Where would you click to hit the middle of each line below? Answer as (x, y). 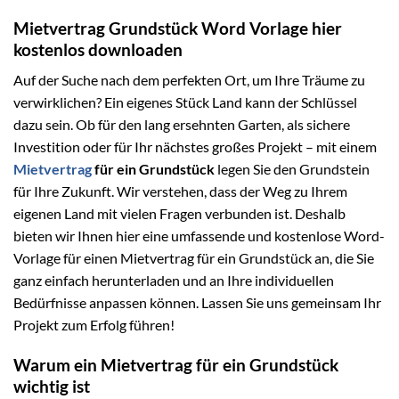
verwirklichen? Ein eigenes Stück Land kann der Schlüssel (185, 102)
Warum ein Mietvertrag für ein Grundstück (176, 364)
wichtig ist (52, 386)
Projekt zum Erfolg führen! (94, 325)
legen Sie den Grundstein (292, 169)
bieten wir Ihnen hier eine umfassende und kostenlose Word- (199, 236)
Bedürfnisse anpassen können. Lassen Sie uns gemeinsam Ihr (197, 303)
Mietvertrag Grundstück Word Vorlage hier (178, 28)
